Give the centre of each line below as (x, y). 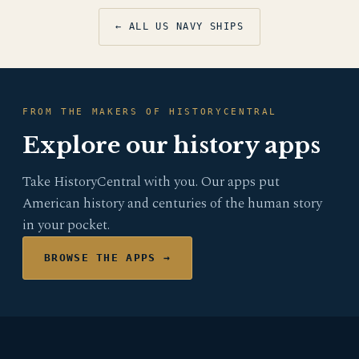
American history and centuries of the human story (172, 204)
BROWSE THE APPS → (108, 258)
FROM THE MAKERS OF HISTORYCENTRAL (150, 112)
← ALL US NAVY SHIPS (179, 26)
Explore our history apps (171, 145)
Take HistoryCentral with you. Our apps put (151, 182)
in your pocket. (66, 225)
